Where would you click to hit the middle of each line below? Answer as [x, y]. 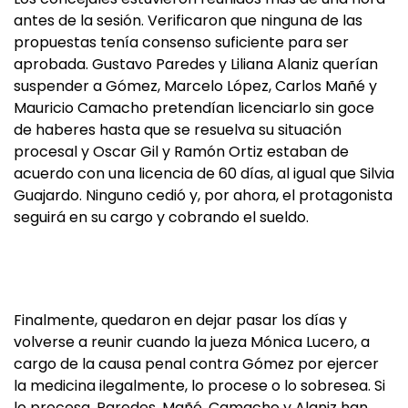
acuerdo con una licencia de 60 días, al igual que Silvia [204, 173]
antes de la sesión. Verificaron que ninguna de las [188, 20]
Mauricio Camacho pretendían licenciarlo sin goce [194, 108]
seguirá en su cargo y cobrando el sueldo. [161, 217]
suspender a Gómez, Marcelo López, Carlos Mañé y [195, 86]
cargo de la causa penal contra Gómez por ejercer [196, 364]
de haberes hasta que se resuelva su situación [178, 130]
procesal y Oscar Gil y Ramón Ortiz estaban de [181, 152]
